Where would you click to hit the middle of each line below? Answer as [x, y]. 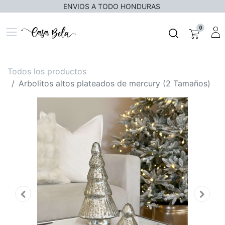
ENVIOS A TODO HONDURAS [113, 6]
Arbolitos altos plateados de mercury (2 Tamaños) [115, 83]
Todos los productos [47, 71]
